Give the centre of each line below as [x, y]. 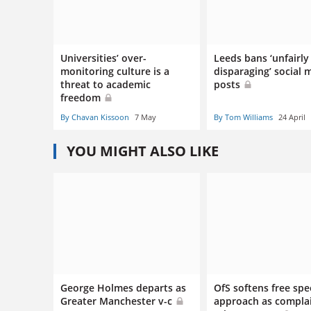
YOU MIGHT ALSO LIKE [143, 151]
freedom [82, 97]
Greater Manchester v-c [118, 301]
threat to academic [106, 84]
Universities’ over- [103, 58]
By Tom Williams [244, 117]
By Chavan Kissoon [95, 117]
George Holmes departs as [123, 288]
